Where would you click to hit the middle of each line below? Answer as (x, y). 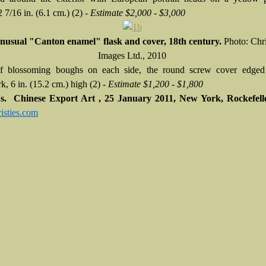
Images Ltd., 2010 (132, 56)
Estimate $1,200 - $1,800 (156, 84)
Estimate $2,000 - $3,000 (138, 13)
